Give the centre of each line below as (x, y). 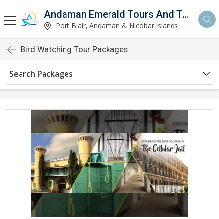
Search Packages (41, 74)
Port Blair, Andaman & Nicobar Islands (116, 25)
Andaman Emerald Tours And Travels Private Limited (186, 14)
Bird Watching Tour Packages (74, 49)
